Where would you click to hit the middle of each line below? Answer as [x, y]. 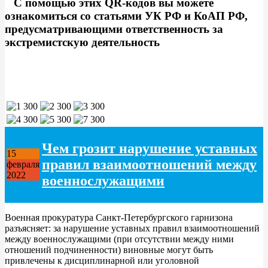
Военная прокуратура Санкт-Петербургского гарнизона [119, 217]
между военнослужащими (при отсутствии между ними [119, 239]
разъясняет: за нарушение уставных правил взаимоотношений [132, 228]
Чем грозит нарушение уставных [150, 148]
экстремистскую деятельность [82, 42]
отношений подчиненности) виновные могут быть [109, 249]
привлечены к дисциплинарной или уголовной [102, 260]
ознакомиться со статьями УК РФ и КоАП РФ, [126, 16]
